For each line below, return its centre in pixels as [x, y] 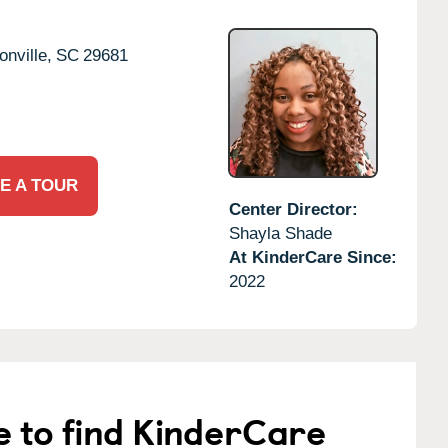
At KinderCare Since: [312, 257]
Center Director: [293, 209]
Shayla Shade [280, 233]
